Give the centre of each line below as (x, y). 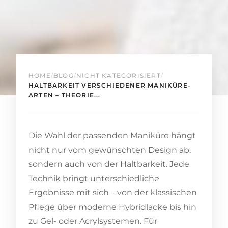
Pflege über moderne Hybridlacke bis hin (112, 207)
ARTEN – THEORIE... (65, 95)
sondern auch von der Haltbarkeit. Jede (109, 164)
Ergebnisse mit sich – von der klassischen (113, 192)
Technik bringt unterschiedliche (94, 178)
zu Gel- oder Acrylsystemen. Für (93, 221)
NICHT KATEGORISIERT (119, 75)
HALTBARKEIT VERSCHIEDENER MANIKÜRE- (110, 85)
